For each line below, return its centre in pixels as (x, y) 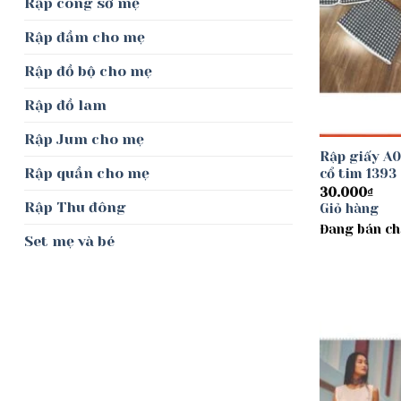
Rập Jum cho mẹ (84, 140)
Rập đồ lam (65, 106)
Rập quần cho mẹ (87, 174)
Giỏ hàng (349, 209)
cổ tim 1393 (358, 174)
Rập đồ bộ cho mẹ (88, 72)
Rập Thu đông (75, 208)
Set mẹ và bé (69, 242)
